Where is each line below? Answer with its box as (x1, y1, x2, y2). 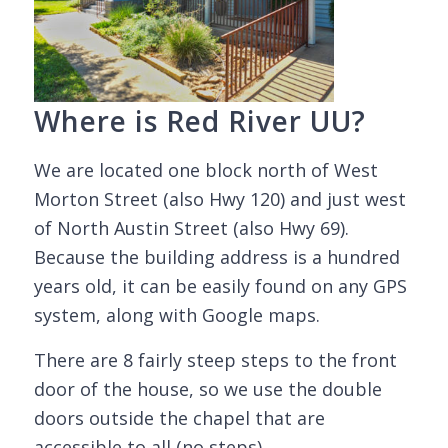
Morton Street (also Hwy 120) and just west (33, 187, 406, 212)
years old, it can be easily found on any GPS (33, 274, 407, 299)
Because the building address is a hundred (33, 245, 400, 270)
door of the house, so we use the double (33, 376, 382, 401)
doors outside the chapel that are (33, 405, 325, 430)
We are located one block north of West (33, 158, 378, 183)
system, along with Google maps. (33, 303, 320, 328)
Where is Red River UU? (33, 102, 366, 140)
